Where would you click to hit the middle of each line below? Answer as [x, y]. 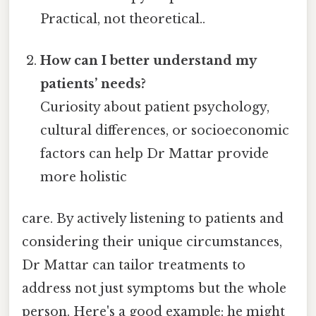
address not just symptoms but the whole [154, 289]
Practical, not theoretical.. [123, 19]
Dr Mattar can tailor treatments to [134, 266]
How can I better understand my [148, 61]
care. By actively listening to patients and [153, 219]
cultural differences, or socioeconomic [165, 131]
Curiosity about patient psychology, [155, 108]
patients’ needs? [93, 84]
